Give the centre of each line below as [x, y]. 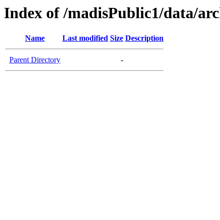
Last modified [85, 38]
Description [144, 38]
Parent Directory [35, 60]
